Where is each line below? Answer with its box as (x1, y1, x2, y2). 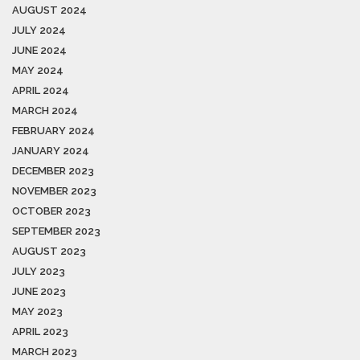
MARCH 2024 (12, 104, 78, 117)
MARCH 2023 (12, 345, 77, 358)
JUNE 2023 (12, 284, 66, 297)
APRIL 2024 (12, 84, 69, 96)
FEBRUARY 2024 (12, 124, 95, 137)
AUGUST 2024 (12, 3, 87, 16)
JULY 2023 (12, 264, 65, 277)
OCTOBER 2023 (12, 204, 91, 217)
